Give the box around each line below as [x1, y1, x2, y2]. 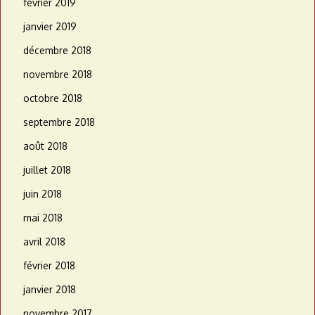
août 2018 [23, 140, 67, 153]
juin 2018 [23, 188, 62, 200]
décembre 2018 [23, 44, 91, 57]
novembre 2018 [23, 68, 92, 81]
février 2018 [23, 259, 75, 272]
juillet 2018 [23, 164, 71, 176]
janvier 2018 [23, 283, 76, 296]
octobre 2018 [23, 92, 82, 105]
